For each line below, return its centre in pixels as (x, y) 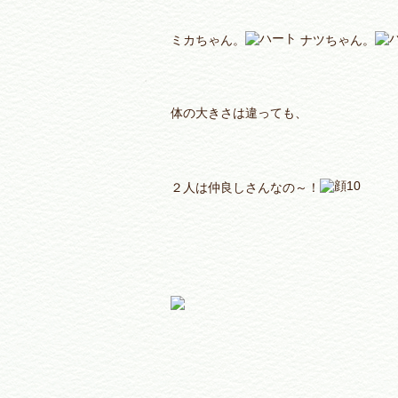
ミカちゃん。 (208, 40)
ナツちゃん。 (336, 40)
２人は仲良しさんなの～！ (245, 188)
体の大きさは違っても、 (239, 113)
